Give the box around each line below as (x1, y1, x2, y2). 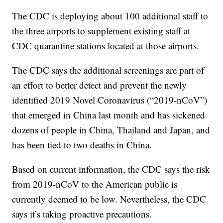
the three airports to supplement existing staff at (12, 24, 191, 37)
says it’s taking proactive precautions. (12, 208, 152, 221)
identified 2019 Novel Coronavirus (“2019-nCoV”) (12, 94, 208, 107)
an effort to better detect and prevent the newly (12, 79, 187, 92)
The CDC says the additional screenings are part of (12, 64, 205, 77)
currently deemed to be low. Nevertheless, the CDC (12, 193, 207, 206)
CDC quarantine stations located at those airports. (12, 39, 200, 52)
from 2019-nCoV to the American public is (12, 178, 178, 191)
